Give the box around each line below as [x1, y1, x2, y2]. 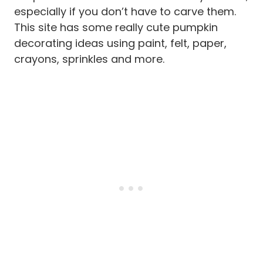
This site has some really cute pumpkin [14, 19, 218, 35]
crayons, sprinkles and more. [14, 51, 164, 66]
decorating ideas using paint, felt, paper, [14, 35, 227, 50]
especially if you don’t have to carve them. [14, 4, 236, 19]
